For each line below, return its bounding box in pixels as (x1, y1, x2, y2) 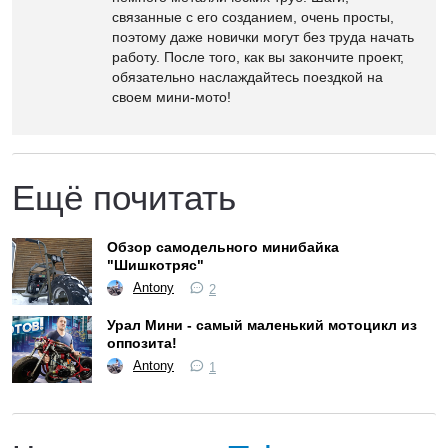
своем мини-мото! (112, 88, 231, 105)
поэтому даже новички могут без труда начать (112, 28, 414, 45)
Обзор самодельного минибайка (107, 239, 339, 256)
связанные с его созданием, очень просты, (112, 8, 394, 25)
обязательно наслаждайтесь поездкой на (112, 68, 383, 85)
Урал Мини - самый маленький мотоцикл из (107, 317, 417, 334)
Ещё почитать (12, 178, 236, 218)
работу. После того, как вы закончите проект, (112, 48, 404, 65)
